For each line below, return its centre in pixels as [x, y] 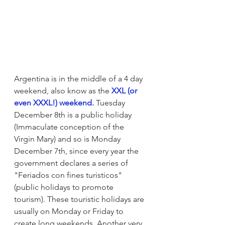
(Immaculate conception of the [70, 127]
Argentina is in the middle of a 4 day [79, 78]
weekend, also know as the [63, 90]
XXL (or [125, 90]
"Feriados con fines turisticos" [69, 175]
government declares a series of [73, 163]
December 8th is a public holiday [74, 115]
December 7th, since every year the [77, 151]
